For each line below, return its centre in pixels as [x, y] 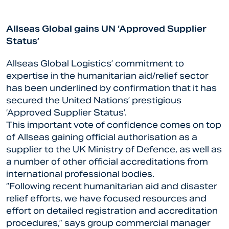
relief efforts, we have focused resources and [106, 199]
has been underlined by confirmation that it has [111, 88]
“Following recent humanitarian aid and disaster [112, 186]
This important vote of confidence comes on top [114, 125]
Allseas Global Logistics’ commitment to [95, 64]
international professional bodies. [80, 174]
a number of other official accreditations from [107, 162]
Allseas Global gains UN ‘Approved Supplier [106, 29]
